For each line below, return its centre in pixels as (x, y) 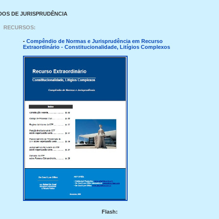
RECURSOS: (19, 27)
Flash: (109, 212)
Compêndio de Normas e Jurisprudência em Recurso (94, 41)
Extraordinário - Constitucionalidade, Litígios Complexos (96, 47)
